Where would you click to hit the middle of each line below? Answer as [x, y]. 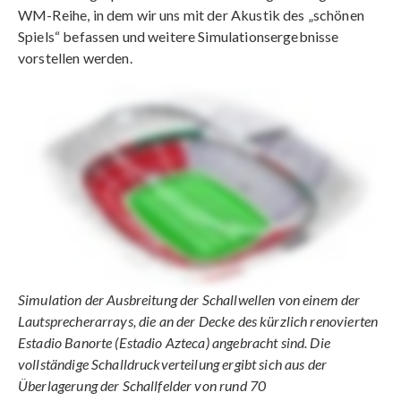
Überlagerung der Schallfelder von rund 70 [142, 385]
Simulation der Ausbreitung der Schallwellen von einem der [189, 299]
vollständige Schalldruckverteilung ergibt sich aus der [173, 363]
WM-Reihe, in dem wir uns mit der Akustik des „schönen [191, 15]
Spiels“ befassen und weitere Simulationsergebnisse [179, 37]
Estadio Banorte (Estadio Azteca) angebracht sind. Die [174, 342]
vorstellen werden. [75, 58]
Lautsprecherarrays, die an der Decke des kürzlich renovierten [198, 320]
